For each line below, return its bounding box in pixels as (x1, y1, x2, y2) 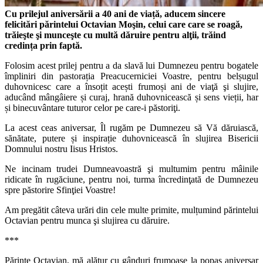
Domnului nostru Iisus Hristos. (5, 144, 118, 154)
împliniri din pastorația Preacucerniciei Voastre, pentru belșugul (5, 71, 258, 82)
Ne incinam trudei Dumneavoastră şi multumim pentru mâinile (5, 164, 258, 174)
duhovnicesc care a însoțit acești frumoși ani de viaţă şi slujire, (5, 82, 258, 92)
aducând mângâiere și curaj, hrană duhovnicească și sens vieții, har (5, 92, 258, 103)
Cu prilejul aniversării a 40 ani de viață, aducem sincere (5, 9, 225, 19)
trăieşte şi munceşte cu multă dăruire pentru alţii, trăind (5, 30, 226, 41)
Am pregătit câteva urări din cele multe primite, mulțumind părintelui (5, 205, 258, 215)
